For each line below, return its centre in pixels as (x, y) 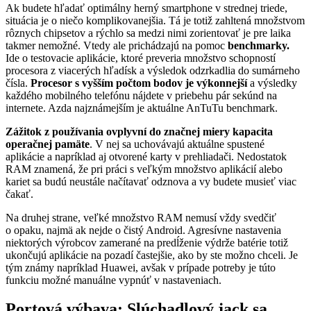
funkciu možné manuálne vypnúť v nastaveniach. (114, 280)
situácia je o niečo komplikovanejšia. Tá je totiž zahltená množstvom (155, 20)
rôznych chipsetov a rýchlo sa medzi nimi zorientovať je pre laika (148, 33)
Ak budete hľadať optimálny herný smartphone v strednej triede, (146, 8)
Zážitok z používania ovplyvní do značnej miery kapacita (139, 131)
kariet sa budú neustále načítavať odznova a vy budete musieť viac (151, 181)
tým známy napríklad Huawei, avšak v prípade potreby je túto (141, 267)
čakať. (19, 194)
